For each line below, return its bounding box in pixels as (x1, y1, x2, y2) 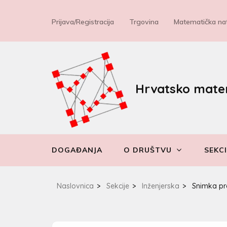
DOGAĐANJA (52, 145, 102, 155)
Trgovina (129, 17, 159, 26)
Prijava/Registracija (52, 17, 114, 26)
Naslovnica (57, 181, 94, 191)
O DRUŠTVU (124, 145, 172, 155)
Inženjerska (142, 181, 179, 191)
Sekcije (106, 181, 129, 191)
